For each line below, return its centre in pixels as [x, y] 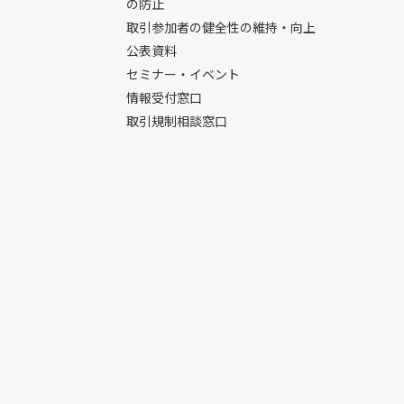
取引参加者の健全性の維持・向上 [221, 27]
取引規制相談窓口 [177, 121]
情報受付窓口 [164, 97]
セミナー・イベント [183, 74]
